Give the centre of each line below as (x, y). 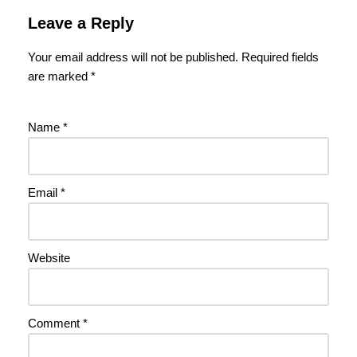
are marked (59, 76)
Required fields (280, 57)
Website (49, 257)
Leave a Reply (81, 23)
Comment (55, 323)
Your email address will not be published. (133, 57)
